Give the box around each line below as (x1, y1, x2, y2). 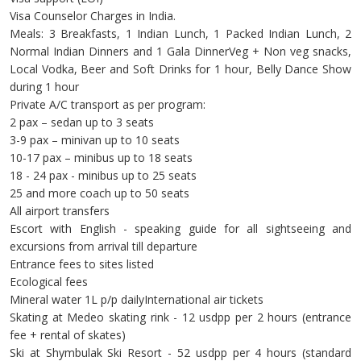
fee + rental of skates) (10, 327, 126, 343)
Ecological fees (10, 274, 88, 290)
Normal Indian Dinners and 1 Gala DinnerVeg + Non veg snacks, (10, 44, 351, 60)
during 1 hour (10, 79, 79, 95)
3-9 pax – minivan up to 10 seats (10, 132, 180, 148)
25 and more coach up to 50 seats (10, 185, 189, 201)
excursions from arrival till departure (10, 239, 197, 255)
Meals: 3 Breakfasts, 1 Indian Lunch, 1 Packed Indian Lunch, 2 (10, 26, 351, 42)
